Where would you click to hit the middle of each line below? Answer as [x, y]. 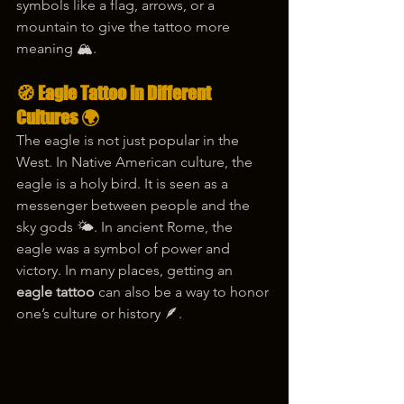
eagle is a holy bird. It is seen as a [124, 184]
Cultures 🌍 [58, 118]
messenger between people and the [135, 206]
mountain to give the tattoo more [125, 27]
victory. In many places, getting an [126, 271]
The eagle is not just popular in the [129, 141]
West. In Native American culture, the [136, 162]
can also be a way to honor [184, 292]
